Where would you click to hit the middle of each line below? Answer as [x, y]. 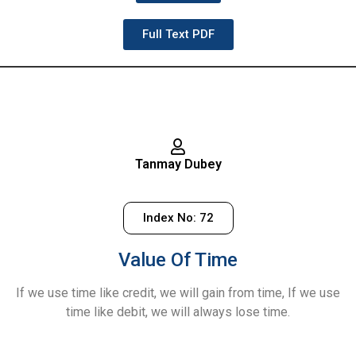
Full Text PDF [178, 35]
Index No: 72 [178, 217]
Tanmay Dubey [178, 164]
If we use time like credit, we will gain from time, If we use [178, 292]
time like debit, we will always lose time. [178, 311]
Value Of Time [178, 259]
